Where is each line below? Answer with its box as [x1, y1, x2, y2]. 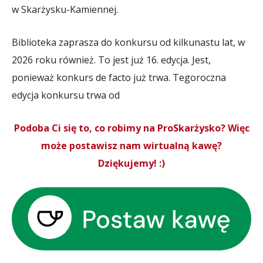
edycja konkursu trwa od [12, 89, 120, 102]
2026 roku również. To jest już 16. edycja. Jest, [12, 53, 211, 66]
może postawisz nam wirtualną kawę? [41, 139, 222, 152]
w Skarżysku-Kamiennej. [12, 3, 118, 16]
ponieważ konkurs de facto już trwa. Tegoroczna [12, 71, 226, 84]
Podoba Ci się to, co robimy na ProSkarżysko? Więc [14, 122, 249, 134]
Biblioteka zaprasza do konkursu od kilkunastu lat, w [12, 36, 245, 49]
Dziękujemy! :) [98, 157, 165, 170]
